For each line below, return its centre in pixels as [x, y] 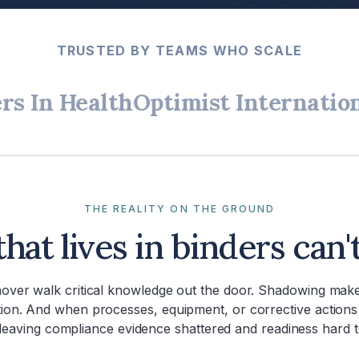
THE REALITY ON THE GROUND [179, 209]
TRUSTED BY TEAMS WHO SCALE [179, 51]
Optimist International [203, 102]
